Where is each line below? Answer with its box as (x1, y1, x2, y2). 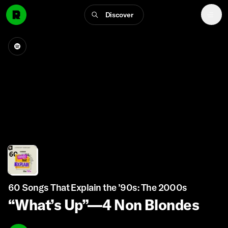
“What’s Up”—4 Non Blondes (8, 195, 198, 214)
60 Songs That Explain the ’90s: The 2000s (8, 182, 187, 193)
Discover (105, 10, 133, 19)
